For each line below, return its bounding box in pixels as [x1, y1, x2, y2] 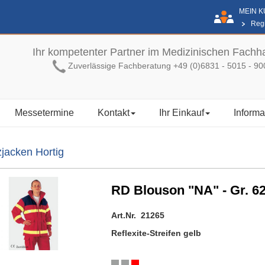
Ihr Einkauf [159, 107, 204, 118]
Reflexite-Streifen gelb [111, 228, 201, 238]
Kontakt [98, 107, 130, 118]
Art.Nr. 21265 [111, 210, 164, 220]
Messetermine [15, 107, 74, 118]
